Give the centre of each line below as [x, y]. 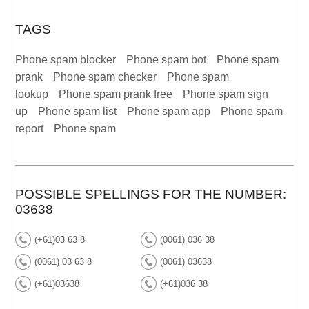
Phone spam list [78, 112]
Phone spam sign [226, 94]
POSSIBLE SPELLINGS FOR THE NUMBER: [151, 195]
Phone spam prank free [116, 94]
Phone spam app [169, 112]
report [30, 129]
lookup [32, 94]
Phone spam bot [167, 60]
